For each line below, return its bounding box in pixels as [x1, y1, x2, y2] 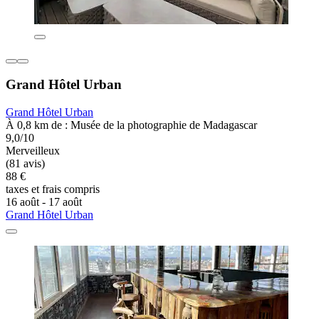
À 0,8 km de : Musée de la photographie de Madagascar [6, 119, 257, 132]
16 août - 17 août [6, 196, 82, 209]
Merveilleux [6, 145, 60, 157]
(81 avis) [6, 157, 45, 170]
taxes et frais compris [6, 183, 100, 196]
